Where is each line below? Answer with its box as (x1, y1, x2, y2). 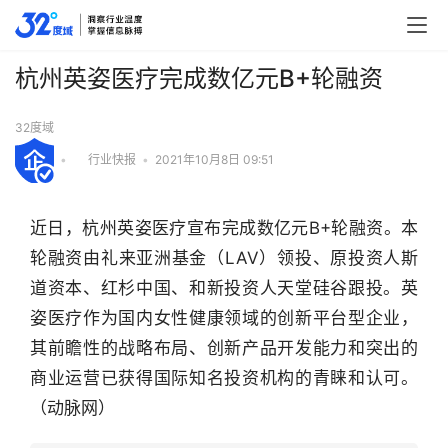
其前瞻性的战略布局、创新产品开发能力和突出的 (30, 337, 418, 358)
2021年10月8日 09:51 (155, 151, 274, 167)
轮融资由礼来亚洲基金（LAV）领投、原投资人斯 (30, 247, 418, 268)
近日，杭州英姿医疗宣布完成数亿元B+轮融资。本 (30, 217, 418, 238)
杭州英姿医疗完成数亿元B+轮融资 (15, 64, 383, 93)
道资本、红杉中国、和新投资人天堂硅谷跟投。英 (30, 277, 418, 298)
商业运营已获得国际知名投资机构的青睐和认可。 (30, 367, 418, 388)
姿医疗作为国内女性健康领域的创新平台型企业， (30, 307, 418, 328)
